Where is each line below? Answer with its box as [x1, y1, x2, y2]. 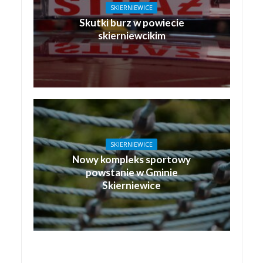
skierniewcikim [97, 29, 166, 42]
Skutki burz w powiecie [79, 16, 184, 29]
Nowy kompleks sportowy [72, 153, 191, 166]
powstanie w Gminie [85, 166, 178, 178]
